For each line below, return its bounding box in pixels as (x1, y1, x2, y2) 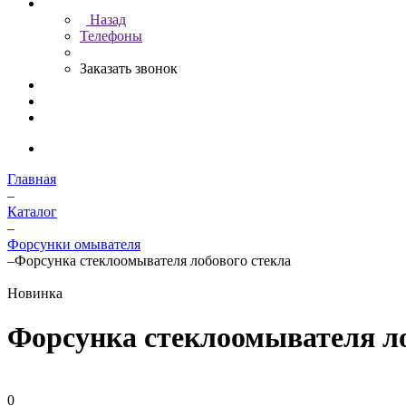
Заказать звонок (80, 61, 178, 76)
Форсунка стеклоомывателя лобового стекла (14, 253, 291, 268)
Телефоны (80, 28, 142, 43)
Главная (7, 171, 56, 187)
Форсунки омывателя (7, 237, 140, 252)
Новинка (7, 285, 63, 301)
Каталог (7, 204, 57, 219)
